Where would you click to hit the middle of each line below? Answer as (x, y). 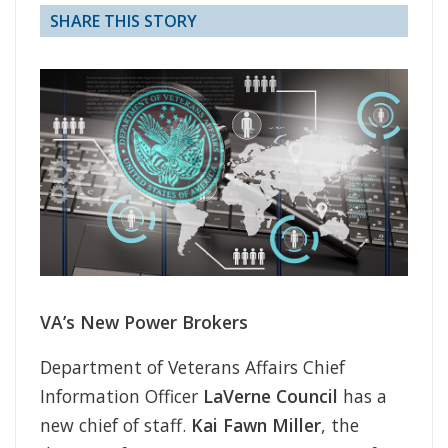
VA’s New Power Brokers (144, 322)
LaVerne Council (270, 396)
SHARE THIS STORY (123, 21)
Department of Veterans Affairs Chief (192, 367)
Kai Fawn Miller (256, 425)
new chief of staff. (115, 425)
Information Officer (121, 396)
